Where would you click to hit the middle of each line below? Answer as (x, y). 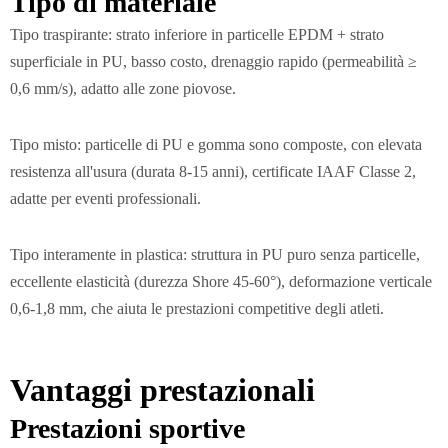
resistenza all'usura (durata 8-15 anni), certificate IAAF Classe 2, (213, 172)
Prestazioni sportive (127, 429)
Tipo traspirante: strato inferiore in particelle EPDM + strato (197, 35)
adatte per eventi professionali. (105, 199)
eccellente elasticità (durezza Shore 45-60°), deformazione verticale (221, 281)
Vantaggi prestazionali (162, 390)
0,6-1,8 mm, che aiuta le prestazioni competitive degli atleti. (197, 308)
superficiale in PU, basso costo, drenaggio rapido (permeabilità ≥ (213, 62)
